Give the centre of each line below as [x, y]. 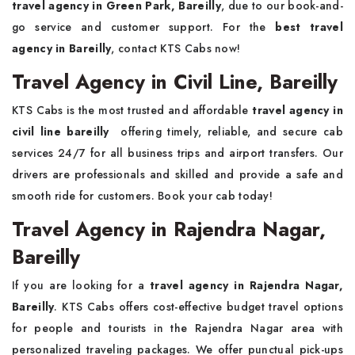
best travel [309, 27]
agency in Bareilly [62, 48]
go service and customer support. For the [144, 27]
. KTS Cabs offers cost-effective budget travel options [198, 307]
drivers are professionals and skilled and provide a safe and [177, 174]
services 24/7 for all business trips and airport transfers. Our [177, 153]
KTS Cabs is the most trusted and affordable [130, 110]
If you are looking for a [78, 285]
